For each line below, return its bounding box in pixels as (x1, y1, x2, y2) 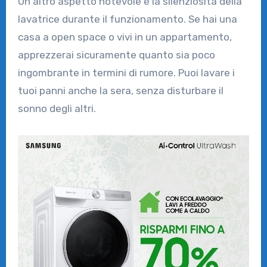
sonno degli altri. (17, 102, 96, 114)
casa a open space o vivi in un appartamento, (17, 30, 232, 43)
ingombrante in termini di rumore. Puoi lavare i (17, 66, 235, 79)
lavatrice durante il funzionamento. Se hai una (17, 13, 237, 25)
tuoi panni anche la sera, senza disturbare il (17, 84, 223, 97)
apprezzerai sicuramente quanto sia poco (17, 48, 215, 61)
